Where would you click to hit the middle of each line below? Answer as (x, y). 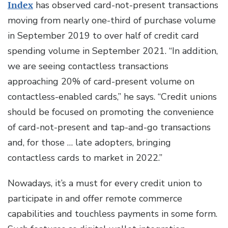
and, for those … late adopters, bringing (89, 143)
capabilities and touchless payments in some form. (112, 214)
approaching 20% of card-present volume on (101, 82)
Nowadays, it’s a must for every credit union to (105, 183)
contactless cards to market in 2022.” (86, 158)
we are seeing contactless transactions (88, 66)
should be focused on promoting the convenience (111, 112)
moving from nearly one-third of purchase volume (112, 21)
